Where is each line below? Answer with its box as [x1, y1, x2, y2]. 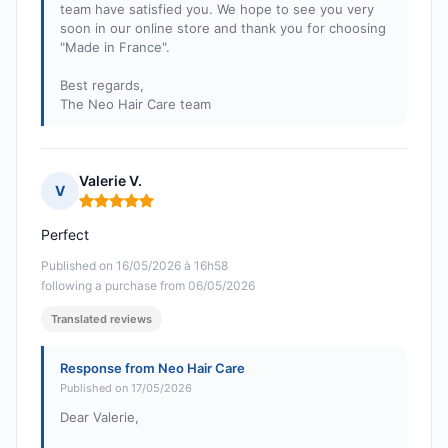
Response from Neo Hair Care [60, 360, 245, 377]
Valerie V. [79, 172, 142, 190]
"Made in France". [60, 39, 170, 56]
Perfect [41, 226, 89, 244]
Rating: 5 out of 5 [78, 199, 198, 219]
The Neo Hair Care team [60, 96, 211, 113]
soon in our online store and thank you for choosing [60, 20, 386, 37]
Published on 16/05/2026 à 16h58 [41, 258, 228, 274]
